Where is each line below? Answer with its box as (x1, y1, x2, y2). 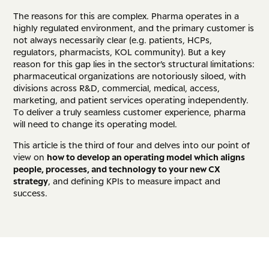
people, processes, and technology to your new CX (13, 164, 220, 175)
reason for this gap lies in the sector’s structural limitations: (13, 58, 255, 69)
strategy (13, 176, 49, 187)
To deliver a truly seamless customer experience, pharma (13, 106, 246, 117)
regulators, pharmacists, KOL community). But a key (13, 46, 226, 57)
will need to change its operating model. (13, 118, 178, 129)
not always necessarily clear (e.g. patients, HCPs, (13, 34, 213, 45)
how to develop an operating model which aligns (47, 152, 246, 163)
